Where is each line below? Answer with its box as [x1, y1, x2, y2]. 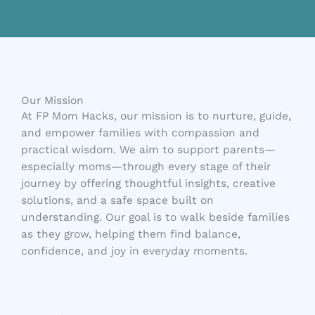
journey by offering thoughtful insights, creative [21, 176, 276, 190]
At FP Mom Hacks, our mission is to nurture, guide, [21, 109, 291, 122]
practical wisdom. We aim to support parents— [21, 143, 276, 156]
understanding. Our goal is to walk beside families [21, 210, 290, 224]
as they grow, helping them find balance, [21, 227, 240, 240]
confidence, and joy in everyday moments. [21, 244, 247, 257]
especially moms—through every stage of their [21, 160, 271, 173]
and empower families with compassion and [21, 126, 259, 139]
